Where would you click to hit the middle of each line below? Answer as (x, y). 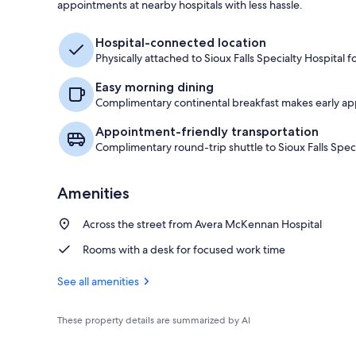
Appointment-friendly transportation (207, 131)
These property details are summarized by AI (154, 320)
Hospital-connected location (181, 42)
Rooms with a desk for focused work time (184, 249)
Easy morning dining (155, 87)
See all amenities (98, 281)
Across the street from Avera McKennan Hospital (202, 224)
